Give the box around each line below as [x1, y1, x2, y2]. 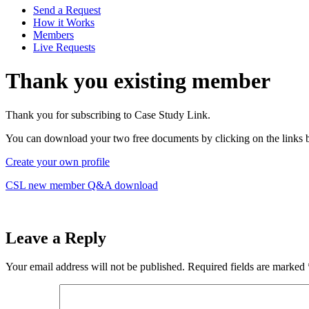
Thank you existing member [6, 68, 270, 94]
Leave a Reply [6, 228, 106, 247]
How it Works [33, 16, 94, 28]
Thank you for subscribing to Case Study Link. [6, 108, 210, 121]
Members [33, 28, 74, 41]
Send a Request [33, 3, 101, 16]
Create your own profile [6, 155, 110, 168]
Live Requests [33, 41, 95, 53]
